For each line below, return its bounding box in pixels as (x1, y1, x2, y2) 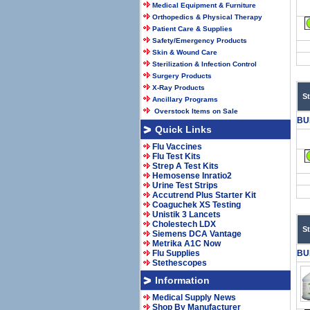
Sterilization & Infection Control (152, 60, 257, 68)
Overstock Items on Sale (152, 107, 238, 115)
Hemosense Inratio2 (152, 171, 232, 181)
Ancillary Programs (152, 95, 218, 103)
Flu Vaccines (152, 142, 202, 152)
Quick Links (155, 124, 212, 135)
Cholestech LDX (152, 219, 216, 229)
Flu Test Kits (152, 152, 201, 161)
